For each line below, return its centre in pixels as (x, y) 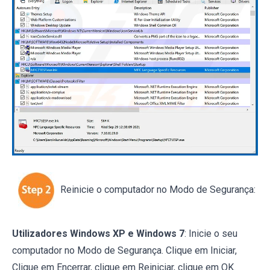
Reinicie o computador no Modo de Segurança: (158, 190)
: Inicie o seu (211, 234)
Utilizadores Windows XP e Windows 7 (98, 234)
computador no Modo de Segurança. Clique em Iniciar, (124, 251)
